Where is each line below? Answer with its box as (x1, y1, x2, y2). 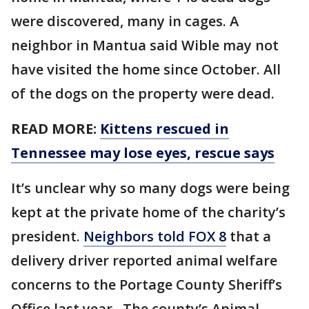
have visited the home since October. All (11, 60, 281, 79)
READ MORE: (11, 119, 100, 138)
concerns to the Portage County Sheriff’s (11, 275, 282, 294)
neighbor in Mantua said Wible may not (11, 36, 279, 54)
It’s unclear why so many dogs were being (11, 179, 290, 197)
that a (226, 227, 271, 246)
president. (11, 227, 83, 246)
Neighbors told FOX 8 (83, 227, 226, 246)
